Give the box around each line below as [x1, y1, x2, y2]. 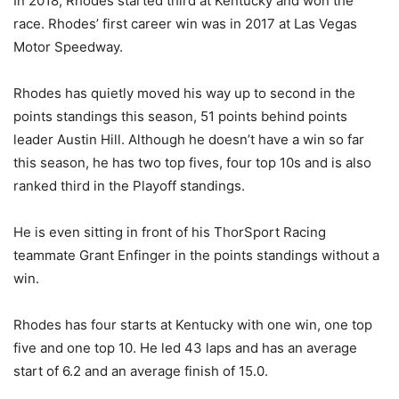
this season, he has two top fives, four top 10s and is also [13, 154, 371, 171]
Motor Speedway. [13, 38, 123, 55]
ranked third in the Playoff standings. [13, 177, 245, 194]
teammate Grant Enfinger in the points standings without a [13, 247, 379, 264]
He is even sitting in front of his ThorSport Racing [13, 224, 326, 240]
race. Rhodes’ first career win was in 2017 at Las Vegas [13, 15, 357, 32]
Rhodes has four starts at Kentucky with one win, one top [13, 316, 372, 333]
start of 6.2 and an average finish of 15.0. [13, 362, 268, 379]
